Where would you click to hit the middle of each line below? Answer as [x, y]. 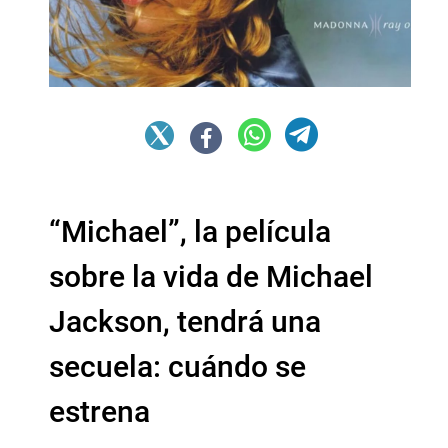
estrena [99, 412]
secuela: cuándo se [177, 367]
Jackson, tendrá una [185, 322]
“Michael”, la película [190, 232]
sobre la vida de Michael [211, 277]
